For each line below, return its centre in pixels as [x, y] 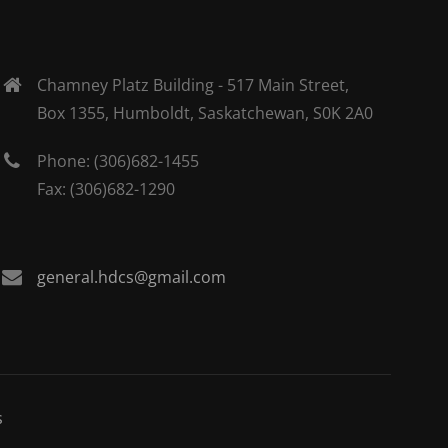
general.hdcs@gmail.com [132, 277]
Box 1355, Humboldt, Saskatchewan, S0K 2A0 [205, 113]
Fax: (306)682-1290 [106, 189]
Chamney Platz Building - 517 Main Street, [193, 85]
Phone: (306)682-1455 [118, 161]
